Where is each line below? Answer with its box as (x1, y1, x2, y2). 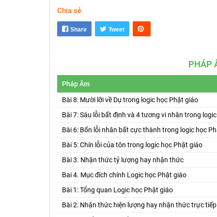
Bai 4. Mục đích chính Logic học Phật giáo (62, 170, 186, 179)
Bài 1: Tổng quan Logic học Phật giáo (62, 186, 173, 194)
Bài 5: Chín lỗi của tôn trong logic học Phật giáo (62, 140, 202, 149)
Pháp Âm (62, 79, 90, 88)
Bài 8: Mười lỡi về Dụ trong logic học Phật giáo (62, 95, 198, 104)
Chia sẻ (57, 6, 81, 15)
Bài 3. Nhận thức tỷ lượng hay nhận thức (62, 155, 184, 164)
